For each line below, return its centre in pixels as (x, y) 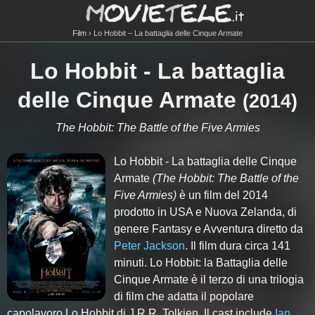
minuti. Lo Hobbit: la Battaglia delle (201, 263)
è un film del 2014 (223, 195)
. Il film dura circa (229, 246)
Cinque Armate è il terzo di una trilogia (209, 279)
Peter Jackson (150, 246)
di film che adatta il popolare (184, 296)
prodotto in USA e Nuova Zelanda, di (206, 212)
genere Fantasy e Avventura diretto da (209, 229)
